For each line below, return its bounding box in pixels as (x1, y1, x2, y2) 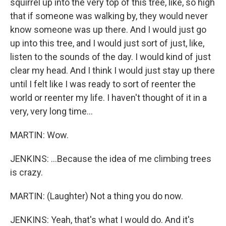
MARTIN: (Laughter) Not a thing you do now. (10, 191, 183, 201)
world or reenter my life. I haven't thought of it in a (10, 92, 207, 103)
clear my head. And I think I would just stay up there (10, 65, 215, 76)
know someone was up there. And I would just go (10, 24, 206, 35)
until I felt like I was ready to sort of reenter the (10, 79, 196, 89)
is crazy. (10, 167, 43, 178)
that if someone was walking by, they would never (10, 11, 208, 21)
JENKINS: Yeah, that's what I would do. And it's (10, 214, 194, 225)
